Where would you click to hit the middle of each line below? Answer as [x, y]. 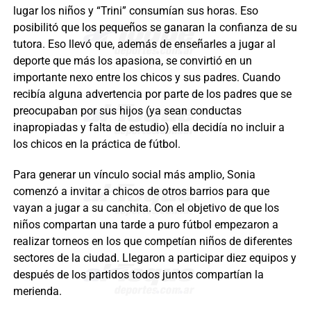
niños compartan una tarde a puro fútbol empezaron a [145, 224]
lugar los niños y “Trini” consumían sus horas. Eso [135, 10]
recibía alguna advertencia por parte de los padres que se [152, 94]
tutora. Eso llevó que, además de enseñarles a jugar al [144, 44]
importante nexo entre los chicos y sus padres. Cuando [146, 77]
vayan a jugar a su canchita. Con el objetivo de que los [146, 208]
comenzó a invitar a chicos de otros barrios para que [141, 191]
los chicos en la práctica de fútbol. [96, 144]
